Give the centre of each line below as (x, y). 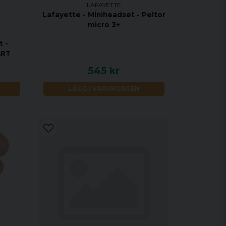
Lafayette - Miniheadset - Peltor (104, 14)
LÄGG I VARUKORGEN (104, 88)
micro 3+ (104, 24)
